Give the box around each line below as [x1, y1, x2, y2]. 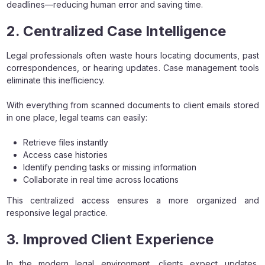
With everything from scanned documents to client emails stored [6, 99, 259, 110]
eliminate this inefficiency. [6, 75, 105, 85]
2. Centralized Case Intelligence [6, 22, 226, 40]
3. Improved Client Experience [6, 230, 214, 248]
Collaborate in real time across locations [22, 174, 179, 185]
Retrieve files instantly [22, 137, 108, 147]
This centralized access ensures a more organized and [6, 195, 259, 205]
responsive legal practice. [6, 207, 108, 218]
